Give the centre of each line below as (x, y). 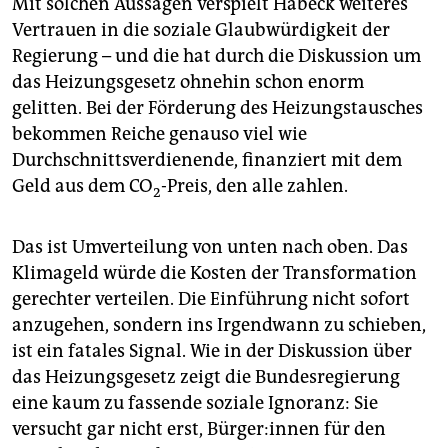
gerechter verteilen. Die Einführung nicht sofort (211, 299)
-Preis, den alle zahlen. (254, 185)
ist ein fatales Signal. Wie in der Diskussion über (212, 351)
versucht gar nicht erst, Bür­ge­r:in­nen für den (199, 429)
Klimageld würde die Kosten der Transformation (214, 273)
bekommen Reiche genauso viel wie (159, 133)
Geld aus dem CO (82, 185)
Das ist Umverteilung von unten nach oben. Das (210, 247)
